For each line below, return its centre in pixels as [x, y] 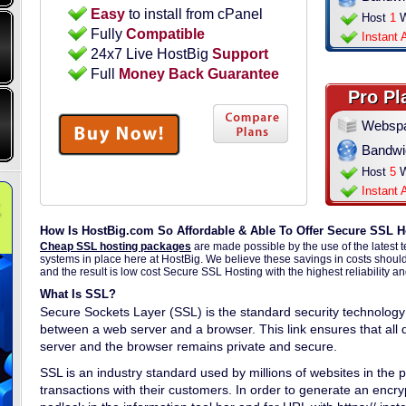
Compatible [165, 34]
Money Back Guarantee [198, 74]
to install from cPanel [193, 14]
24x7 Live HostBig [151, 54]
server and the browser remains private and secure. [188, 346]
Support [240, 54]
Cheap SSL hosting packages [116, 246]
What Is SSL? [78, 294]
